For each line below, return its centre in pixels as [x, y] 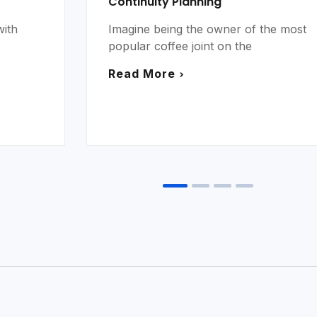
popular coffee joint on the [180, 46]
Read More [142, 74]
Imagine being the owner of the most [208, 29]
